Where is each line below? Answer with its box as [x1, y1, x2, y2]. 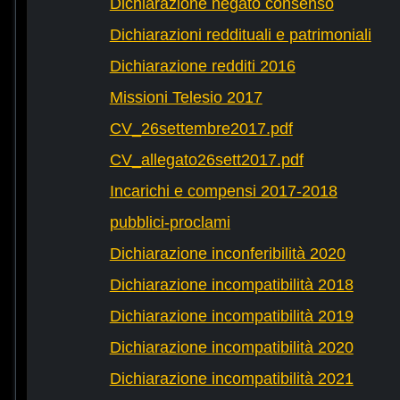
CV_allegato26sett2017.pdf [109, 151, 304, 170]
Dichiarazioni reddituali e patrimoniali [109, 26, 371, 45]
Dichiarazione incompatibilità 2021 [109, 370, 354, 388]
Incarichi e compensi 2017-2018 [109, 182, 337, 201]
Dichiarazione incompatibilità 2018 [109, 276, 354, 295]
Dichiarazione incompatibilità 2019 [109, 307, 354, 326]
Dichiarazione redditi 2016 [109, 57, 296, 76]
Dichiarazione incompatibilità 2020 [109, 338, 354, 357]
